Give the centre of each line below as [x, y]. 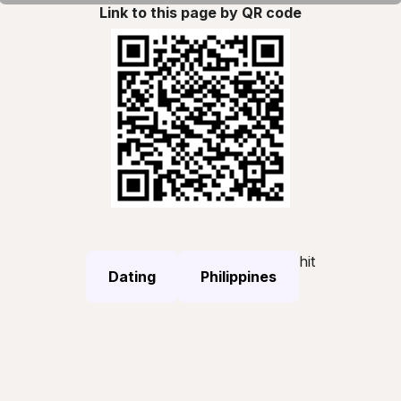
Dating [132, 276]
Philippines [239, 276]
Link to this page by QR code [200, 12]
